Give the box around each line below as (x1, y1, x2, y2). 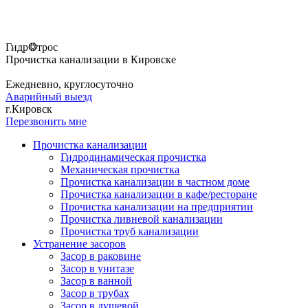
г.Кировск (5, 103, 52, 115)
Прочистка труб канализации (60, 225, 199, 238)
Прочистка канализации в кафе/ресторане (60, 188, 257, 201)
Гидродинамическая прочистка (60, 151, 206, 164)
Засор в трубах (60, 287, 129, 300)
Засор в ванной (60, 275, 132, 287)
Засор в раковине (60, 250, 141, 263)
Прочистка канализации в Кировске (5, 54, 176, 66)
